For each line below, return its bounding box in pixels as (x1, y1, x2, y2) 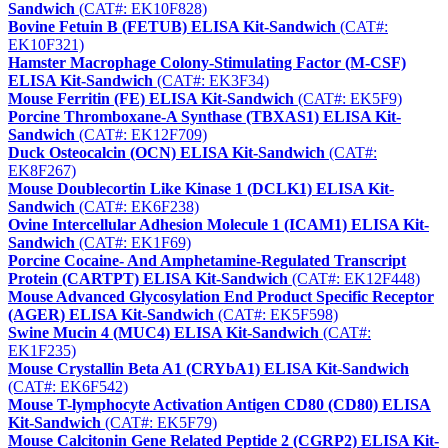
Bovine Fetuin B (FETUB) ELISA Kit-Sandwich (8, 18, 336, 36)
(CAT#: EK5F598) (214, 306, 338, 324)
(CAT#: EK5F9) (294, 90, 402, 108)
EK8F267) (8, 162, 76, 180)
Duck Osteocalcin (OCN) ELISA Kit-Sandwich (8, 144, 325, 162)
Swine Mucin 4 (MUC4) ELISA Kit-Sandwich (8, 324, 319, 342)
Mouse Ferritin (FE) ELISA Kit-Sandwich (8, 90, 294, 108)
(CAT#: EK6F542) (8, 378, 128, 396)
